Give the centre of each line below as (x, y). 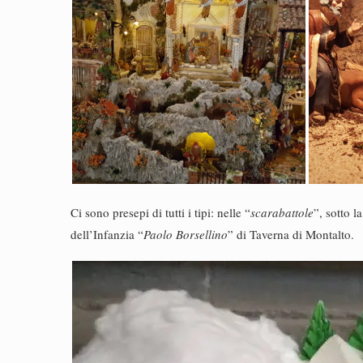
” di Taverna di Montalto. (291, 234)
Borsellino (202, 234)
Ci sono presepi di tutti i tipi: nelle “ (160, 212)
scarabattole (282, 212)
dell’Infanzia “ (107, 234)
